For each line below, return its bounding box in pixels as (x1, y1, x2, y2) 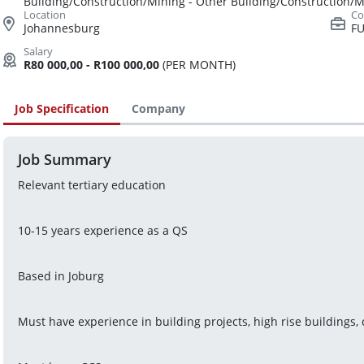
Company (132, 101, 185, 117)
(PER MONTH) (159, 57, 236, 73)
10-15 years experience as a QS (17, 223, 188, 239)
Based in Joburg (17, 268, 104, 284)
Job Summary (17, 149, 111, 169)
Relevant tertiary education (17, 177, 166, 193)
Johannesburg (24, 20, 100, 37)
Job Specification (15, 101, 109, 117)
